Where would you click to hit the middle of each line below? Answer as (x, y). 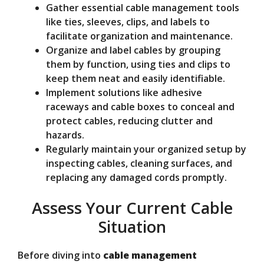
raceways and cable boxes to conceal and (140, 106)
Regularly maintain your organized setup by (146, 149)
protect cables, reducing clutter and (129, 121)
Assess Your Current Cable (132, 207)
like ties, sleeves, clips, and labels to (128, 22)
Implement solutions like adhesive (124, 92)
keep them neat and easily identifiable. (136, 78)
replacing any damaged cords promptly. (136, 177)
